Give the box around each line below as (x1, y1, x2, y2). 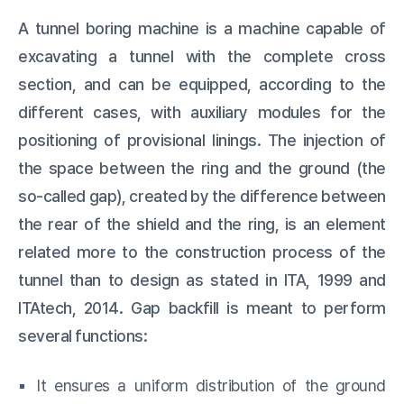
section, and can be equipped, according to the (18, 75, 386, 94)
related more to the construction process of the (18, 243, 386, 262)
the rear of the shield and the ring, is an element (18, 215, 386, 234)
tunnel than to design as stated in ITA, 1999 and (18, 271, 386, 289)
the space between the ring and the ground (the (18, 159, 386, 178)
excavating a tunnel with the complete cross (18, 47, 386, 66)
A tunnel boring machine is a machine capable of (18, 19, 386, 38)
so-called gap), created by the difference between (18, 187, 386, 206)
